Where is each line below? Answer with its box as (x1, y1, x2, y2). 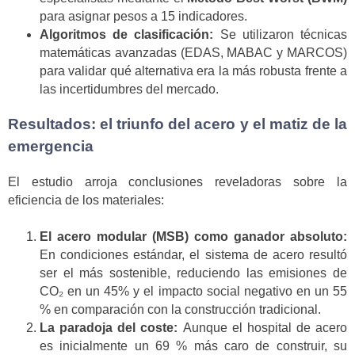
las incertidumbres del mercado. (40, 82, 219, 97)
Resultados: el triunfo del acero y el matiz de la (8, 116, 347, 133)
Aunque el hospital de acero (177, 321, 347, 335)
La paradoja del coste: (40, 321, 178, 335)
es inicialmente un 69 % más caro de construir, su (40, 339, 347, 353)
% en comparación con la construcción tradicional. (40, 303, 321, 317)
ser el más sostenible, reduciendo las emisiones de (40, 266, 347, 281)
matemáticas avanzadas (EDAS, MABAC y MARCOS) (40, 46, 347, 60)
